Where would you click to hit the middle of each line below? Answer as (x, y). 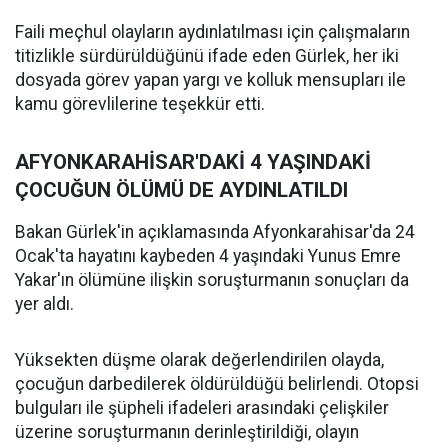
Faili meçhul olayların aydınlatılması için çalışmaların (212, 32)
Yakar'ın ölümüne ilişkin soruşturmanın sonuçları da (212, 280)
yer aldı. (44, 304)
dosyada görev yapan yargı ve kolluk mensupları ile (210, 80)
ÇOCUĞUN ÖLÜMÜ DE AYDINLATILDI (181, 190)
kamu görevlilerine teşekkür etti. (140, 104)
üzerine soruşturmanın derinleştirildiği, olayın (187, 432)
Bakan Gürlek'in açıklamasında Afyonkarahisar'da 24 (215, 232)
